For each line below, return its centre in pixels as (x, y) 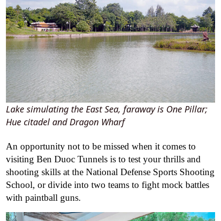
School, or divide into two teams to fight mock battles (108, 184)
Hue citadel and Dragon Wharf (65, 122)
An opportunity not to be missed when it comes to (101, 146)
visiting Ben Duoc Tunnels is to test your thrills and (103, 159)
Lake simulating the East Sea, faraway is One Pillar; (107, 109)
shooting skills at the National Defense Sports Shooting (110, 172)
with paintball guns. (43, 197)
